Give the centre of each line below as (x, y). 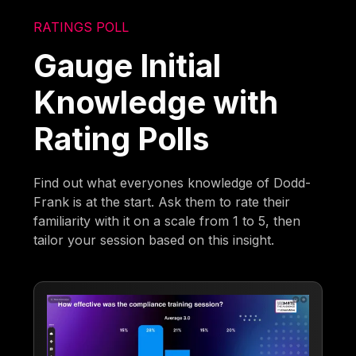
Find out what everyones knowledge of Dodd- (172, 182)
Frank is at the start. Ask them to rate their (162, 201)
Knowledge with (156, 102)
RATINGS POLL (81, 27)
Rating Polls (122, 138)
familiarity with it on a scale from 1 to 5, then (167, 221)
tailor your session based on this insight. (154, 240)
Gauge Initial (128, 65)
